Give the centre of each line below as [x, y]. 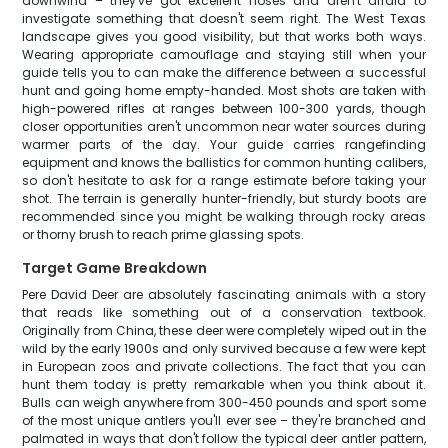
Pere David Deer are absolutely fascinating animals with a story [224, 294]
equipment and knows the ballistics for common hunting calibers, [224, 162]
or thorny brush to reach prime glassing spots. [163, 234]
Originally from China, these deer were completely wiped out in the [224, 330]
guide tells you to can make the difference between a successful [224, 72]
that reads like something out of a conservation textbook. [224, 312]
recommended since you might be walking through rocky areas [224, 216]
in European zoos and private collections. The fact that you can [224, 366]
